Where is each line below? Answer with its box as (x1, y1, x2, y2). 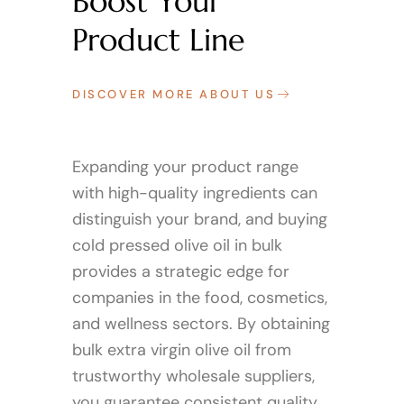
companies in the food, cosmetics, (72, 287, 327, 308)
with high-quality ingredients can (72, 182, 317, 204)
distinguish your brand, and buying (72, 208, 327, 230)
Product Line (72, 21, 244, 60)
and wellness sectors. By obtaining (72, 313, 330, 335)
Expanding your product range (72, 156, 298, 178)
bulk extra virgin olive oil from (72, 339, 291, 361)
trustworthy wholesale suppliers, (72, 365, 315, 387)
